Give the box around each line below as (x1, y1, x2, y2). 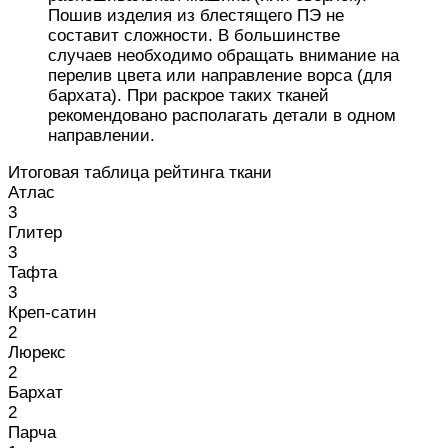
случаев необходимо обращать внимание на (48, 46, 399, 66)
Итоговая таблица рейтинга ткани (8, 163, 272, 183)
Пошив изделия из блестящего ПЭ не (48, 6, 344, 26)
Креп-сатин (8, 303, 96, 323)
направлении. (48, 126, 155, 146)
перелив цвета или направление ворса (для (48, 66, 392, 86)
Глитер (8, 223, 62, 243)
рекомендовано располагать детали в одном (48, 106, 396, 126)
